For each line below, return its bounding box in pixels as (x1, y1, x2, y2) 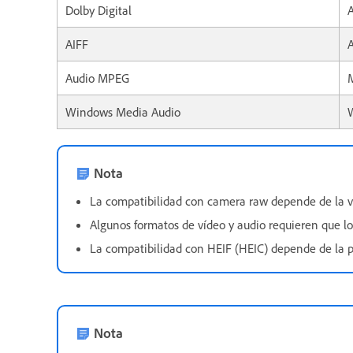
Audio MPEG (65, 70, 129, 87)
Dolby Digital (65, 2, 132, 19)
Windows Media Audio (65, 104, 180, 121)
